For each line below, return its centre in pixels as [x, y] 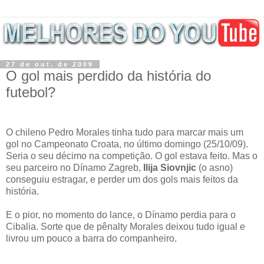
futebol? [31, 93]
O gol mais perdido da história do [108, 76]
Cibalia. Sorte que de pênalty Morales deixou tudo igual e [126, 226]
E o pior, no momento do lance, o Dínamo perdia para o [121, 214]
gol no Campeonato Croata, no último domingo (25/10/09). [127, 144]
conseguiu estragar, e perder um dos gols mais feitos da [122, 179]
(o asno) [214, 167]
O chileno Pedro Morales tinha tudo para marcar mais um [125, 132]
